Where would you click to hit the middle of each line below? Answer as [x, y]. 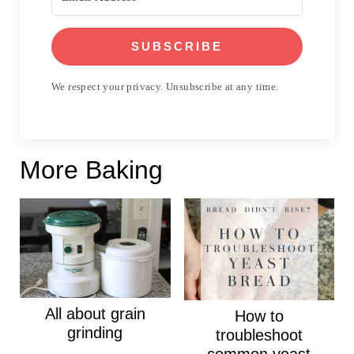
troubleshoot [259, 335]
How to [259, 316]
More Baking [91, 169]
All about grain [95, 314]
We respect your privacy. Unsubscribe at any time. [165, 86]
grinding [95, 333]
